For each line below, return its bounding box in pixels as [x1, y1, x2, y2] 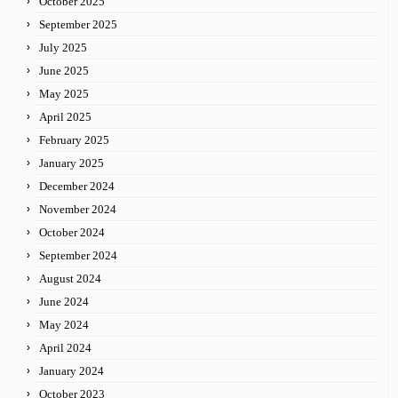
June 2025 [39, 64, 89, 77]
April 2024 [39, 341, 92, 354]
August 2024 [39, 272, 101, 285]
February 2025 [39, 133, 109, 147]
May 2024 [39, 318, 89, 331]
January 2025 [39, 156, 104, 170]
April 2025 [39, 110, 92, 123]
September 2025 [39, 18, 117, 31]
